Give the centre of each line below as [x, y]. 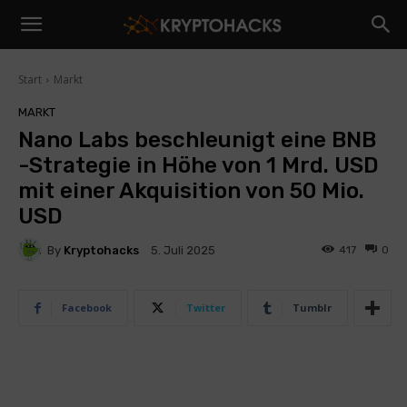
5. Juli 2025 [183, 251]
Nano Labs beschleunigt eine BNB [197, 140]
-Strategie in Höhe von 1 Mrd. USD [199, 165]
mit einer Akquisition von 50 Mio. [191, 191]
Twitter [206, 308]
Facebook [87, 308]
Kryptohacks [101, 250]
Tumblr [312, 308]
